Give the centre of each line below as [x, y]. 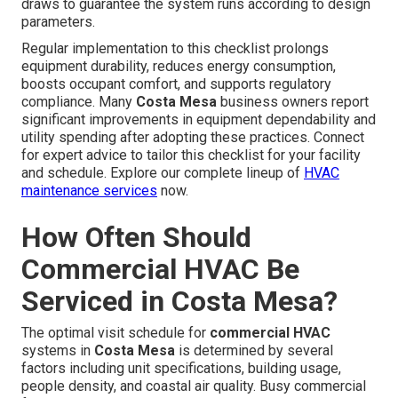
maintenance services [89, 191]
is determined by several [254, 351]
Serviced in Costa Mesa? [179, 302]
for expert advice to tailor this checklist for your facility [191, 155]
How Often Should [136, 238]
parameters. [58, 22]
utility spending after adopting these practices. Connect [193, 138]
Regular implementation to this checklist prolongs [175, 49]
